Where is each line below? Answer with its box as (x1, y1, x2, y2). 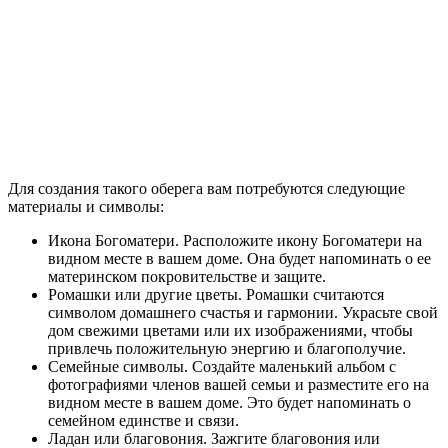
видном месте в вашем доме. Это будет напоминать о (48, 393, 411, 411)
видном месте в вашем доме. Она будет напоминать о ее (48, 249, 431, 267)
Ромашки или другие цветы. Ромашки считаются (48, 285, 384, 303)
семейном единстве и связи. (48, 411, 239, 429)
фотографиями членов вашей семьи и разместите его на (48, 375, 429, 393)
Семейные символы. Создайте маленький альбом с (48, 357, 396, 375)
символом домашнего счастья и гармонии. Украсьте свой (48, 303, 438, 321)
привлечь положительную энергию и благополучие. (48, 339, 406, 357)
